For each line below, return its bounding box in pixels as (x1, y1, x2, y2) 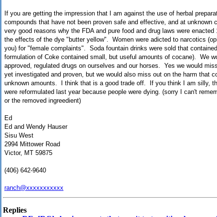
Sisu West (4, 132, 33, 139)
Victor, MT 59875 (4, 149, 52, 157)
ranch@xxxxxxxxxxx (4, 184, 63, 192)
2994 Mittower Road (4, 140, 60, 148)
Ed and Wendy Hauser (4, 123, 67, 131)
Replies (3, 206, 27, 215)
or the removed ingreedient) (4, 97, 81, 105)
